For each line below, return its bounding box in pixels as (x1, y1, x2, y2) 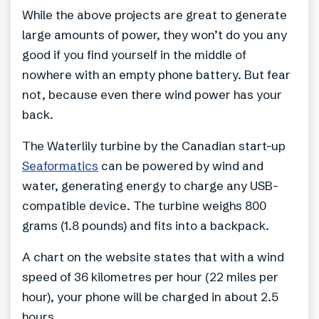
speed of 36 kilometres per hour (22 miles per (22, 268, 278, 284)
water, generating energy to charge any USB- (22, 177, 278, 193)
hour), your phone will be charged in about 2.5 (22, 288, 278, 304)
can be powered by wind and (98, 157, 263, 173)
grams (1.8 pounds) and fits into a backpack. (22, 217, 269, 233)
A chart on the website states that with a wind (22, 249, 284, 264)
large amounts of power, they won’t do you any (22, 26, 287, 42)
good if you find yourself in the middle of (22, 46, 246, 62)
